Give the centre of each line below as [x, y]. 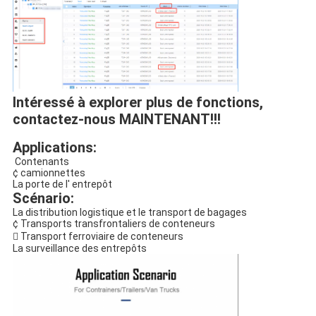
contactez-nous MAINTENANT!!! [116, 119]
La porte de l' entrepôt [62, 184]
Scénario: [43, 198]
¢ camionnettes [49, 172]
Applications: [54, 147]
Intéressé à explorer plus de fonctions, [138, 102]
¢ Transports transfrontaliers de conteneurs [114, 223]
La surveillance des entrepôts [79, 248]
